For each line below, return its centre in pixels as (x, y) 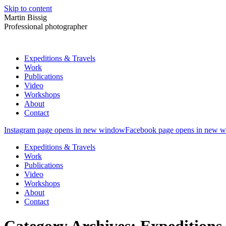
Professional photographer (46, 26)
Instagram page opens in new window (65, 130)
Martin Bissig (25, 17)
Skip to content (28, 8)
